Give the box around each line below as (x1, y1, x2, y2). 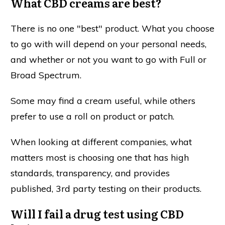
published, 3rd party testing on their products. (11, 183, 201, 195)
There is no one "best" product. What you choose (11, 23, 214, 35)
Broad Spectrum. (11, 69, 81, 81)
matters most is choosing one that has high (11, 152, 189, 164)
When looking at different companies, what (11, 136, 192, 148)
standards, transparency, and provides (11, 167, 170, 179)
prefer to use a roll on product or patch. (11, 110, 174, 123)
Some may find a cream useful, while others (11, 95, 195, 107)
